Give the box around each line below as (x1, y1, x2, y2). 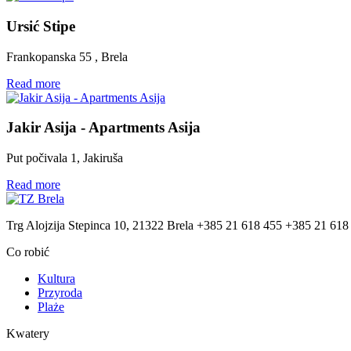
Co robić (6, 245, 49, 259)
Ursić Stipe (6, 17, 75, 34)
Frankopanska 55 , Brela (6, 49, 128, 63)
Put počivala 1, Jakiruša (6, 151, 123, 165)
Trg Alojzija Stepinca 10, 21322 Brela (6, 219, 194, 233)
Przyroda (38, 286, 82, 300)
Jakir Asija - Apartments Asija (6, 119, 201, 136)
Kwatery (6, 327, 49, 341)
